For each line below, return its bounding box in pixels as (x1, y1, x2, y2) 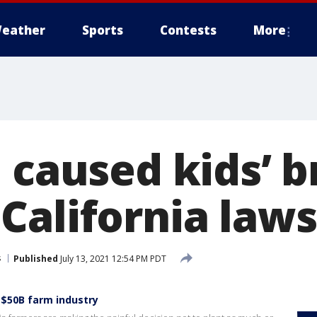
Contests (160, 22, 217, 38)
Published (13, 252, 58, 265)
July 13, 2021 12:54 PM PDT (58, 252, 166, 265)
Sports (82, 22, 123, 38)
